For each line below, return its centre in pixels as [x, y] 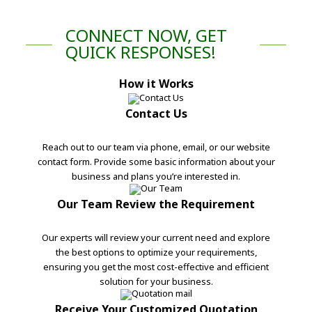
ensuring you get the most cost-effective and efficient [156, 267]
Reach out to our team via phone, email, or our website [156, 147]
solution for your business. [156, 282]
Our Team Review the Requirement [156, 204]
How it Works [156, 84]
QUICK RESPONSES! [140, 52]
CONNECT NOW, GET [146, 36]
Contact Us [156, 114]
